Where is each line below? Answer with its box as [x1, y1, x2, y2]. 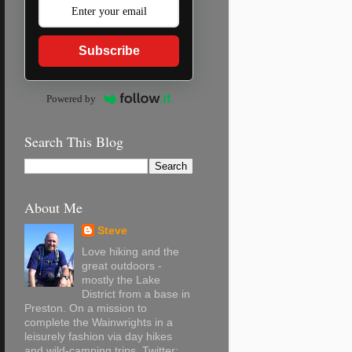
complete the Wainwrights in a [24, 316, 173, 328]
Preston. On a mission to [24, 302, 147, 314]
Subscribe [78, 44, 140, 58]
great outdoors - [82, 259, 163, 272]
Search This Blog [24, 132, 123, 152]
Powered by [46, 93, 97, 105]
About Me [24, 198, 82, 218]
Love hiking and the [82, 245, 180, 258]
